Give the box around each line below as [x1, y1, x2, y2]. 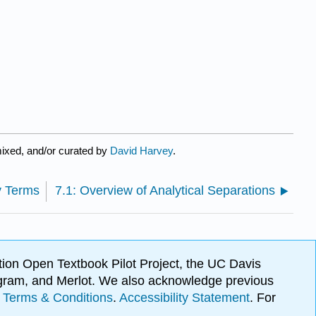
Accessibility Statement [119, 291, 250, 305]
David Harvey [110, 144, 173, 157]
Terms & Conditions [3, 291, 113, 305]
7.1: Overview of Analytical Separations [55, 183, 275, 197]
